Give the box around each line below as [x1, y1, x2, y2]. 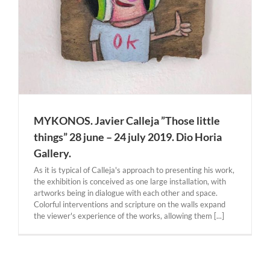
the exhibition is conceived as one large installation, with [34, 177, 226, 186]
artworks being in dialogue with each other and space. [34, 188, 218, 198]
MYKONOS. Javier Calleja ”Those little [34, 114, 220, 127]
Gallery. [34, 146, 71, 160]
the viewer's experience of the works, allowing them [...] [34, 211, 224, 221]
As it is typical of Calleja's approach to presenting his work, [34, 165, 234, 175]
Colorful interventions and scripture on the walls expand [34, 199, 225, 209]
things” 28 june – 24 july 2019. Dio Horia [34, 130, 222, 143]
